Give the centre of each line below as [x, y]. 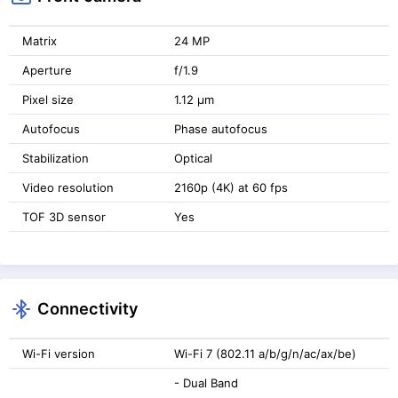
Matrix [40, 40]
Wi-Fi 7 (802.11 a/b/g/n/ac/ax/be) [265, 353]
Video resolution [68, 187]
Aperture [47, 70]
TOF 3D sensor [64, 216]
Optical [193, 158]
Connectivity [88, 308]
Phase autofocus [221, 128]
